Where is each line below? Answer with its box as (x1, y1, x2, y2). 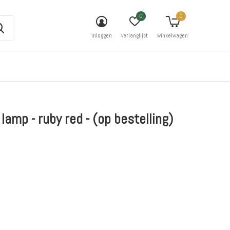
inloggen (91, 32, 112, 39)
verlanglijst (121, 32, 148, 39)
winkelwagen (157, 32, 188, 39)
